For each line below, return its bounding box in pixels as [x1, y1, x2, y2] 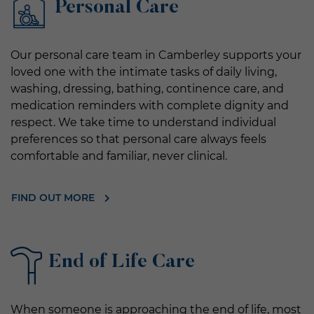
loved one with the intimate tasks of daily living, [11, 64, 277, 78]
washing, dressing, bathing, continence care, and [11, 81, 284, 95]
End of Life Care [48, 252, 195, 273]
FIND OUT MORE [11, 191, 97, 204]
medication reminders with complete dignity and [11, 98, 289, 112]
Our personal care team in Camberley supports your [11, 48, 301, 62]
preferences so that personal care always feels [11, 132, 266, 146]
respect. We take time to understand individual [11, 115, 276, 129]
